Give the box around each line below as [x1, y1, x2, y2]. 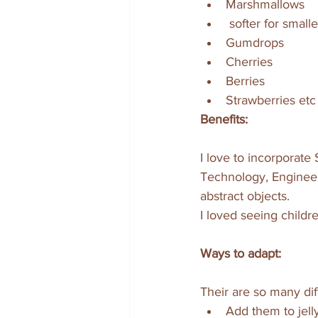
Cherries [226, 55, 276, 70]
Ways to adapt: [200, 246, 281, 261]
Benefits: [200, 112, 248, 127]
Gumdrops [226, 35, 287, 50]
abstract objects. [200, 189, 293, 204]
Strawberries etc [226, 93, 316, 108]
